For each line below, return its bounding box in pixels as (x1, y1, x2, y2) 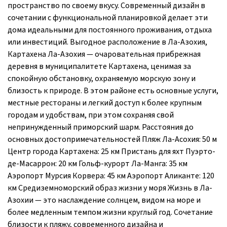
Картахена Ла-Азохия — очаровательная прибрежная (8, 48, 201, 60)
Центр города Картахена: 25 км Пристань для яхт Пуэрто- (8, 145, 215, 157)
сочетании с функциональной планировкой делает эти (8, 12, 208, 23)
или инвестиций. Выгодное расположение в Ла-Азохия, (8, 36, 207, 48)
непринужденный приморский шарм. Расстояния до (8, 121, 194, 133)
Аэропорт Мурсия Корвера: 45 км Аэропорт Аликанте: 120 (8, 170, 214, 181)
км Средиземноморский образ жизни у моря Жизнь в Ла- (8, 182, 212, 194)
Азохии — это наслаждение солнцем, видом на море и (8, 194, 201, 206)
